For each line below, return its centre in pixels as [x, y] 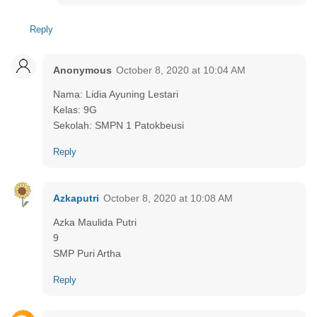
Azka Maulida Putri [95, 222]
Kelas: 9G [75, 109]
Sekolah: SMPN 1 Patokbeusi [119, 125]
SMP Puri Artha [87, 253]
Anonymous [82, 70]
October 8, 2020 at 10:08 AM [168, 198]
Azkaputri [76, 198]
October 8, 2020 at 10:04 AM [181, 70]
